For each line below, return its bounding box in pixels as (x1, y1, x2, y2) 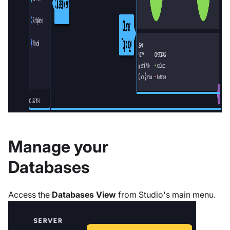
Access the (8, 189, 52, 200)
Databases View (52, 189, 116, 200)
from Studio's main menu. (116, 189, 216, 200)
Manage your (8, 137, 108, 157)
